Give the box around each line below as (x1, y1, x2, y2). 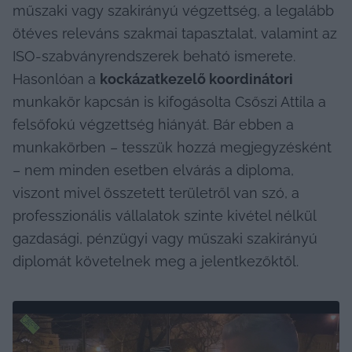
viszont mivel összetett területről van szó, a (13, 184, 299, 201)
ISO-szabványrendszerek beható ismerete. (13, 47, 295, 64)
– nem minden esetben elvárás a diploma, (13, 161, 294, 178)
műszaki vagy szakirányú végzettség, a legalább (13, 2, 334, 19)
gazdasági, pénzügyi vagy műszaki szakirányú (13, 229, 317, 247)
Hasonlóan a (13, 70, 100, 87)
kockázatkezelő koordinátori (100, 70, 293, 87)
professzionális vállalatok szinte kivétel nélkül (13, 207, 316, 224)
